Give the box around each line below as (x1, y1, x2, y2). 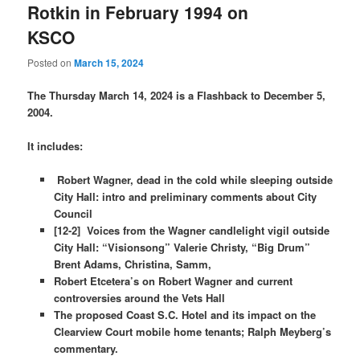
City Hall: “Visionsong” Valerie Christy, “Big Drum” (53, 239, 310, 256)
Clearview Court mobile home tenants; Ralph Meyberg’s (53, 324, 331, 340)
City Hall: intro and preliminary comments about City (53, 189, 317, 205)
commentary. (53, 341, 118, 357)
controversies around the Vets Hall (53, 290, 225, 306)
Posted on (27, 55, 75, 69)
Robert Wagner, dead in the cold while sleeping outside (53, 172, 333, 188)
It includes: (27, 138, 84, 153)
